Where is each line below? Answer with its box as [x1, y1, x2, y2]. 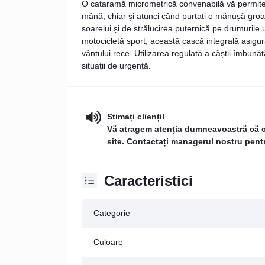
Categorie [93, 208, 130, 218]
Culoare [93, 237, 123, 247]
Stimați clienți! [107, 111, 165, 121]
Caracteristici [104, 172, 193, 189]
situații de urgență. [82, 60, 151, 70]
